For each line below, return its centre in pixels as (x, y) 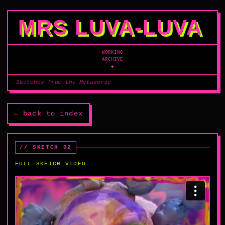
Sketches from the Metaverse (64, 82)
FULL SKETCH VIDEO (51, 164)
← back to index (48, 114)
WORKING (113, 53)
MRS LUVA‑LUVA (110, 27)
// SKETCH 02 (46, 147)
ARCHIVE (113, 60)
